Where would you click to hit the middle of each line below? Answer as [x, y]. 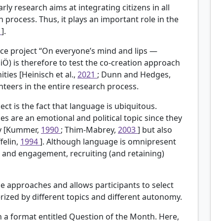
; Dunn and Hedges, [134, 74]
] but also [155, 129]
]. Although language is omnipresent [108, 141]
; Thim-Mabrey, [89, 129]
